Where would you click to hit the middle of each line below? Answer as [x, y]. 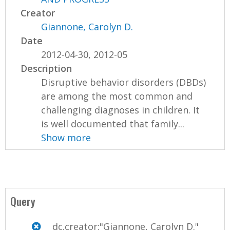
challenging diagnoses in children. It [121, 110]
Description [46, 68]
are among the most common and [117, 96]
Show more [66, 137]
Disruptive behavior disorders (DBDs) [124, 82]
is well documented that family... [113, 123]
